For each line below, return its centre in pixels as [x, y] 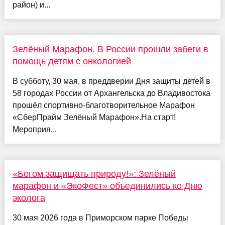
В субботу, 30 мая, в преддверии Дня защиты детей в [111, 81]
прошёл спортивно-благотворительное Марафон [103, 105]
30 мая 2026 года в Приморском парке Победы [100, 217]
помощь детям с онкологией [72, 61]
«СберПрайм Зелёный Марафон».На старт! [94, 117]
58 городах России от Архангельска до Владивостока [111, 93]
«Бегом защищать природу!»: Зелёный [94, 174]
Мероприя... [34, 129]
